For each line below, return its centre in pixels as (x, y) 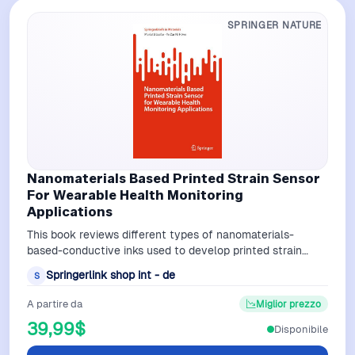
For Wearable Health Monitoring (135, 195)
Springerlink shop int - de (111, 275)
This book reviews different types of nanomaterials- (160, 234)
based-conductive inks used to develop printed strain (164, 250)
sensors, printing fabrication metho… (120, 266)
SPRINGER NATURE (274, 25)
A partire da (55, 304)
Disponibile (301, 329)
